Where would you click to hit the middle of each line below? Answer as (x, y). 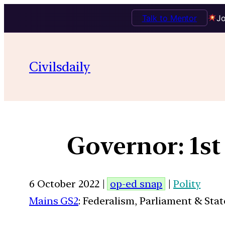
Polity (187, 184)
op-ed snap (136, 184)
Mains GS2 (54, 201)
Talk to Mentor (170, 18)
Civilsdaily (60, 66)
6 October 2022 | (68, 184)
